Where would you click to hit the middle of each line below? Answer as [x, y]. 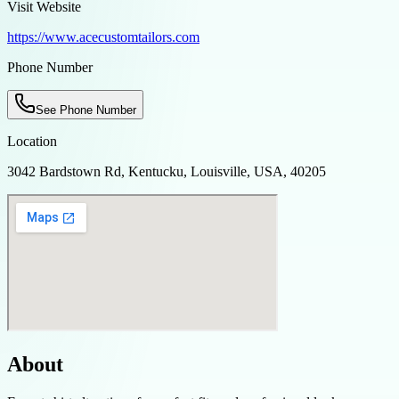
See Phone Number [86, 110]
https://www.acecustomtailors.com [103, 37]
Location [32, 141]
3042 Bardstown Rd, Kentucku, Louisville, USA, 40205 [167, 171]
